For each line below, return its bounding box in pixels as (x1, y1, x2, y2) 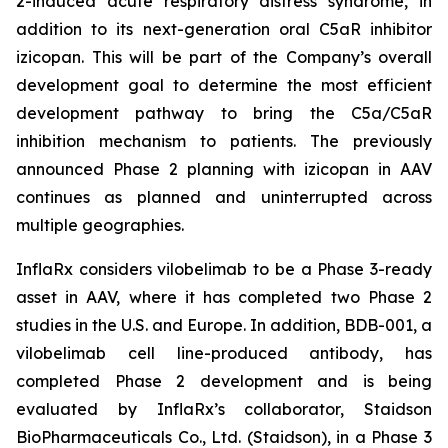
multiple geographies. (16, 215, 184, 235)
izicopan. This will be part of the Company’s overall (16, 47, 432, 67)
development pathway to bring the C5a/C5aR (16, 103, 432, 123)
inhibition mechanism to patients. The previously (16, 131, 432, 151)
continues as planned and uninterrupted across (16, 187, 432, 207)
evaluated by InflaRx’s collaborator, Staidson (16, 399, 432, 419)
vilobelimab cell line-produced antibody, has (16, 343, 432, 363)
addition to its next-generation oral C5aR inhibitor (16, 19, 432, 39)
